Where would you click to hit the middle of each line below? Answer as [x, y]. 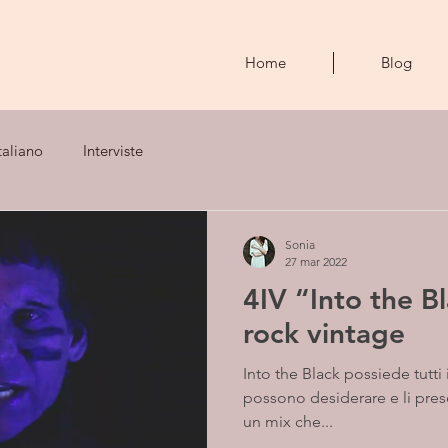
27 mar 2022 [316, 261]
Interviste [113, 150]
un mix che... [288, 421]
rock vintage [324, 333]
